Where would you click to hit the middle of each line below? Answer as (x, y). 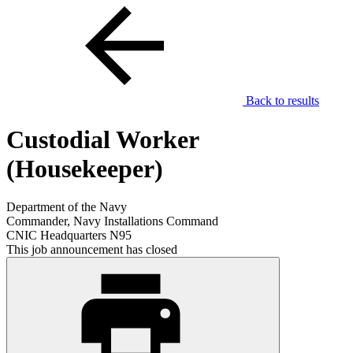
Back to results (281, 101)
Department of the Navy (67, 207)
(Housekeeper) (85, 168)
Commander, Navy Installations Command (112, 221)
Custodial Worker (102, 139)
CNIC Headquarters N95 (69, 236)
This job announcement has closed (92, 250)
